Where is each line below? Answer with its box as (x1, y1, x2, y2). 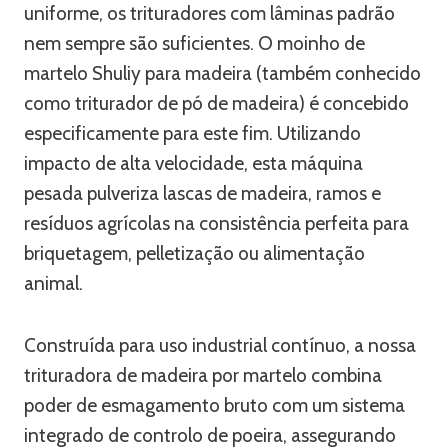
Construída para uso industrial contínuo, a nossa (24, 334, 416, 357)
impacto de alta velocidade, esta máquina (24, 152, 363, 175)
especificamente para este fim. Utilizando (24, 122, 361, 145)
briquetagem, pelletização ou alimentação (24, 242, 365, 265)
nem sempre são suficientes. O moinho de (24, 32, 365, 55)
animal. (24, 272, 83, 295)
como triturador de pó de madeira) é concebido (24, 92, 409, 115)
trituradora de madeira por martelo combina (24, 364, 382, 387)
